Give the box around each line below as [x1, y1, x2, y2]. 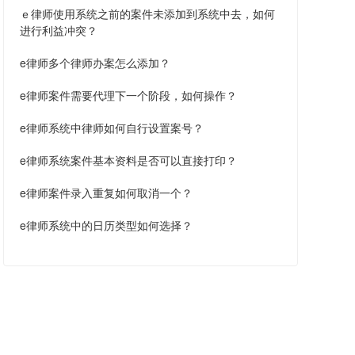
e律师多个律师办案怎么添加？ [20, 55, 170, 71]
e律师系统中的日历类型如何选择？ [20, 217, 193, 233]
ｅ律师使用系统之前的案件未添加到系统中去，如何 [20, 6, 275, 21]
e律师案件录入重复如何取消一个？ [20, 185, 193, 200]
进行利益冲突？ [20, 22, 97, 38]
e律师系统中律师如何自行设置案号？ [20, 120, 204, 136]
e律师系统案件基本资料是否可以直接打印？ [20, 152, 237, 168]
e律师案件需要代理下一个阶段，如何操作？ [20, 87, 237, 103]
